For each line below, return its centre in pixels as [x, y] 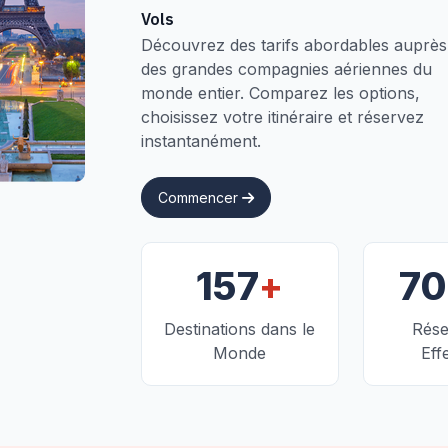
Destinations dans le [240, 328]
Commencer [200, 197]
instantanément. [201, 140]
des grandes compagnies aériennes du [286, 68]
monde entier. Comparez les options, [280, 92]
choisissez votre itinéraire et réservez [282, 116]
